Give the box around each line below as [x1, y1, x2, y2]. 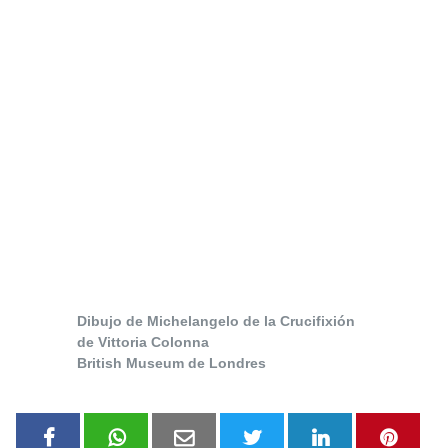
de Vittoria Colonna [77, 334, 209, 351]
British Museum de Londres [77, 355, 266, 372]
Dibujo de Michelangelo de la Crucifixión [77, 313, 355, 330]
